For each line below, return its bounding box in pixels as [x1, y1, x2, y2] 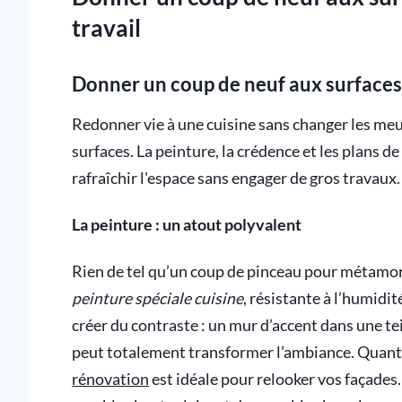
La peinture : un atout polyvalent [72, 214, 301, 234]
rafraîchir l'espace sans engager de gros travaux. [72, 168, 400, 188]
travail [72, 13, 141, 43]
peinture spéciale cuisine [72, 288, 243, 308]
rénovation [72, 369, 149, 389]
